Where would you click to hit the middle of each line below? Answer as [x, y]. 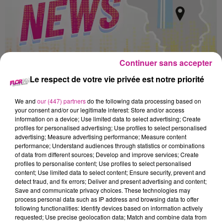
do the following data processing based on [143, 101]
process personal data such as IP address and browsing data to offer [107, 199]
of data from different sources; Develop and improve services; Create [107, 154]
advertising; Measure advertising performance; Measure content [101, 137]
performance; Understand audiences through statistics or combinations [110, 145]
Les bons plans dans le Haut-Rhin [63, 152]
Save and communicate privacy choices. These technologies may [103, 190]
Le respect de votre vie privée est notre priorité [117, 79]
